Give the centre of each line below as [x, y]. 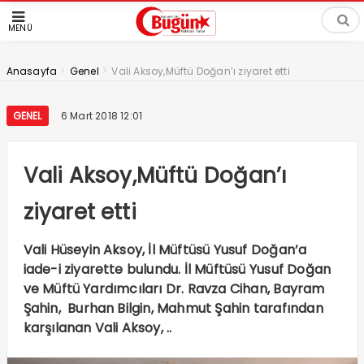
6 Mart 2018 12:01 [102, 116]
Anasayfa [32, 71]
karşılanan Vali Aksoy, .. [97, 328]
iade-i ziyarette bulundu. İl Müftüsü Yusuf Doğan [177, 269]
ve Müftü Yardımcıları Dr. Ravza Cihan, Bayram [174, 289]
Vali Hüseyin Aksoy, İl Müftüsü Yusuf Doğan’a [165, 250]
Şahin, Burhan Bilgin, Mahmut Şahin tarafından [173, 308]
